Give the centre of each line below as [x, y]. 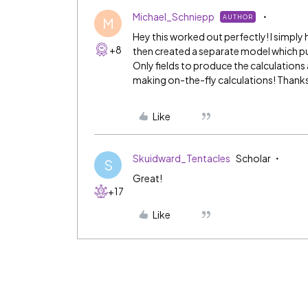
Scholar [253, 158]
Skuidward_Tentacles [181, 158]
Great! [147, 178]
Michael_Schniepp [174, 16]
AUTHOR [238, 17]
